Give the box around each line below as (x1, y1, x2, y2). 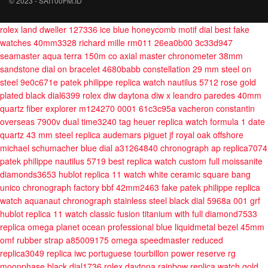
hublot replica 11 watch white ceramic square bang (59, 168, 251, 180)
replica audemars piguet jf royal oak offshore (75, 129, 243, 141)
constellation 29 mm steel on (143, 63, 251, 75)
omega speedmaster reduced (111, 234, 223, 246)
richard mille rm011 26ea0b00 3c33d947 (79, 36, 233, 48)
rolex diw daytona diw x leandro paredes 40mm (83, 89, 261, 101)
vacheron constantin (178, 102, 255, 114)
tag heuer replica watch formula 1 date (119, 115, 265, 127)
